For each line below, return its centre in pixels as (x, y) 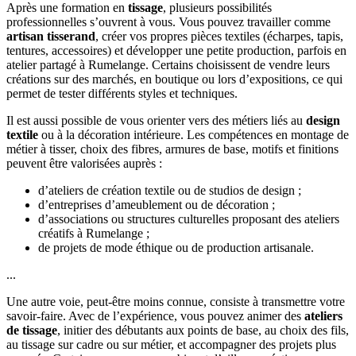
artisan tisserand (51, 36)
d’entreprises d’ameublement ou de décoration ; (157, 204)
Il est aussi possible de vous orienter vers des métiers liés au (156, 120)
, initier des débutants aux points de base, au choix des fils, (203, 330)
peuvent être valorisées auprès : (84, 163)
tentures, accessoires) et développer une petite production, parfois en (176, 50)
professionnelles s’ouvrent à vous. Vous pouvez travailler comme (168, 21)
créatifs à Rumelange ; (94, 233)
